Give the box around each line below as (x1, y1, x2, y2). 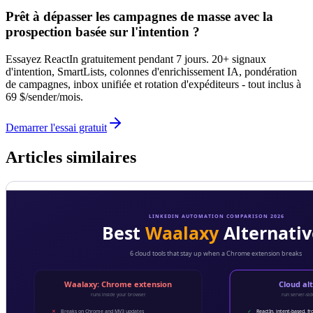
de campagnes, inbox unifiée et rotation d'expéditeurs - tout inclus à (6, 78, 301, 91)
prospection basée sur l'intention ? (6, 24, 200, 40)
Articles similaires (6, 148, 136, 167)
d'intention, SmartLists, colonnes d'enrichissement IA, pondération (6, 66, 297, 78)
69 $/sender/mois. (6, 91, 83, 103)
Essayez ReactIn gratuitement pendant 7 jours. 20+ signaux (6, 53, 266, 66)
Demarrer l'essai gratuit (6, 122, 107, 134)
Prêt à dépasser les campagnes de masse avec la (6, 9, 273, 24)
